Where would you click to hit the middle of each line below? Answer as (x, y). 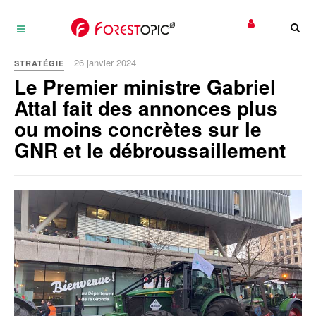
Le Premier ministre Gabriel (145, 86)
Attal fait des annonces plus (146, 108)
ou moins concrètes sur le (138, 129)
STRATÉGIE (39, 63)
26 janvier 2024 (105, 62)
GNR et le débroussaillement (150, 150)
